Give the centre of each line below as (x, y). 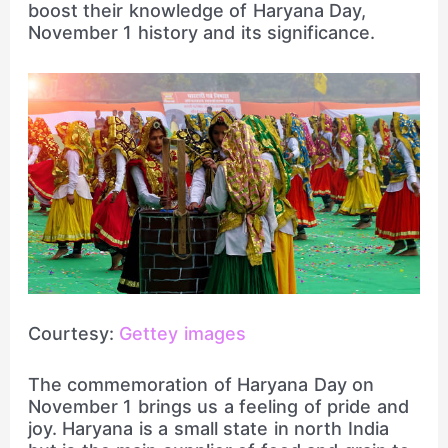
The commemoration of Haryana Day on (201, 384)
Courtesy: (70, 333)
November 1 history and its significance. (201, 33)
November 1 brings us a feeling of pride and (218, 406)
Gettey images (179, 333)
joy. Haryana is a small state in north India (208, 428)
